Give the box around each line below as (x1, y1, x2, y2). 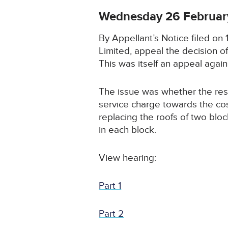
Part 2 (99, 208, 124, 220)
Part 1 (99, 180, 122, 192)
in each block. (99, 124, 157, 136)
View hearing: (99, 152, 157, 164)
